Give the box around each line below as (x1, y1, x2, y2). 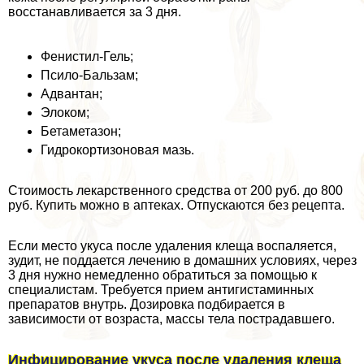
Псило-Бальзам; (41, 68, 138, 83)
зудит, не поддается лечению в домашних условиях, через (8, 253, 357, 268)
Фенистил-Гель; (41, 50, 133, 64)
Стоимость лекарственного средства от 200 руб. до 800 (8, 184, 343, 198)
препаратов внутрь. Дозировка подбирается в (8, 297, 285, 312)
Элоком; (41, 106, 89, 120)
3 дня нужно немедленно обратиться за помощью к (8, 268, 317, 283)
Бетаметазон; (41, 124, 121, 139)
